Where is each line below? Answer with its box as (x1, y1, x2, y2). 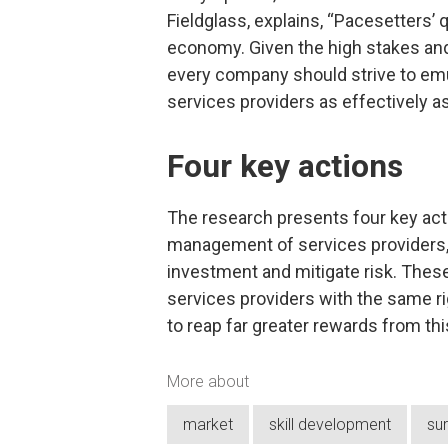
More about (167, 371, 249, 391)
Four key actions (167, 147, 403, 185)
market (183, 415, 233, 435)
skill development (269, 415, 391, 435)
